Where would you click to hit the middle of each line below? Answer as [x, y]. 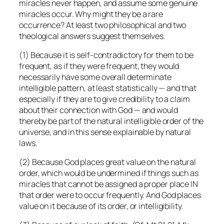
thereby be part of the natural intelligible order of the [111, 121]
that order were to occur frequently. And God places [110, 195]
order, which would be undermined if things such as [109, 173]
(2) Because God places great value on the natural [108, 162]
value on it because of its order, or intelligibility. [101, 206]
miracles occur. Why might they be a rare [91, 14]
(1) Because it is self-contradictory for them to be [106, 55]
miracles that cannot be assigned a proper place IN [108, 184]
